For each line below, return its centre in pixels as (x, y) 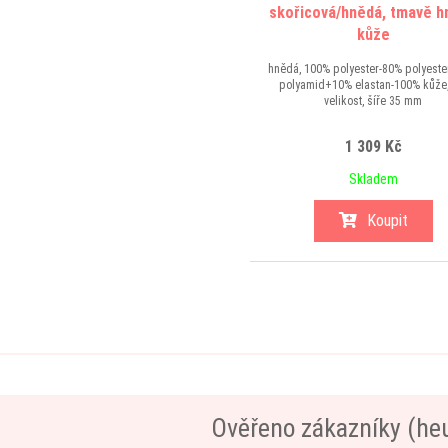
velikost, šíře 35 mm (373, 101)
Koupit (387, 220)
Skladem (373, 179)
